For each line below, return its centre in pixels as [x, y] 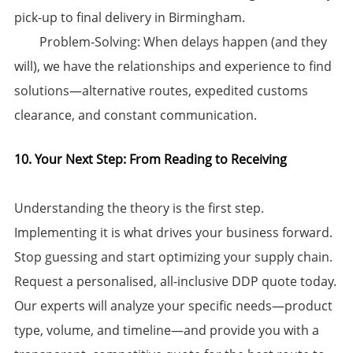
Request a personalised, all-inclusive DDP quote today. [175, 282]
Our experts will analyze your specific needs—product [173, 306]
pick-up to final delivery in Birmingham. [129, 18]
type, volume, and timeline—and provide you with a [166, 331]
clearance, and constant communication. [135, 115]
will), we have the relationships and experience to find [173, 67]
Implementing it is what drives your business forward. [173, 233]
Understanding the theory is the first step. [139, 208]
